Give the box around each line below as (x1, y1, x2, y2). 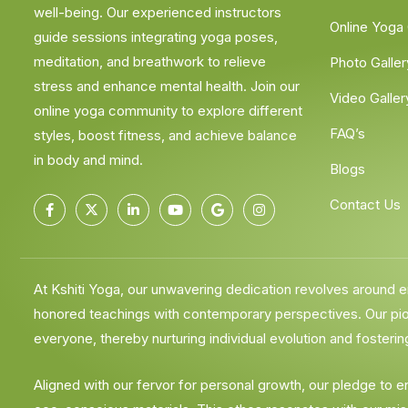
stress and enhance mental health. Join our (34, 76, 300, 95)
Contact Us (330, 196, 401, 213)
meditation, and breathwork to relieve (34, 52, 266, 70)
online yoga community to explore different (34, 101, 302, 119)
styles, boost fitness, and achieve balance (34, 126, 297, 144)
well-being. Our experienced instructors (34, 3, 281, 21)
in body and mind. (34, 150, 143, 168)
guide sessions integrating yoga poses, (34, 27, 278, 46)
